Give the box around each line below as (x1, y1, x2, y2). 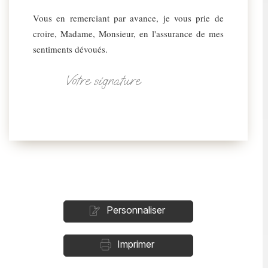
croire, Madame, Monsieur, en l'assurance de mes (33, 28, 224, 39)
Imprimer (117, 238, 154, 250)
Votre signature (65, 71, 140, 89)
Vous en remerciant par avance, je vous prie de (33, 12, 224, 24)
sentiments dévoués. (33, 43, 108, 55)
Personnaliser (106, 204, 165, 216)
